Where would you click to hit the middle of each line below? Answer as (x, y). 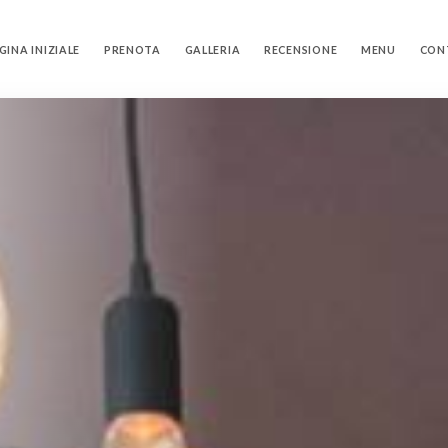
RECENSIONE (301, 49)
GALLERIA (212, 49)
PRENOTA (132, 49)
